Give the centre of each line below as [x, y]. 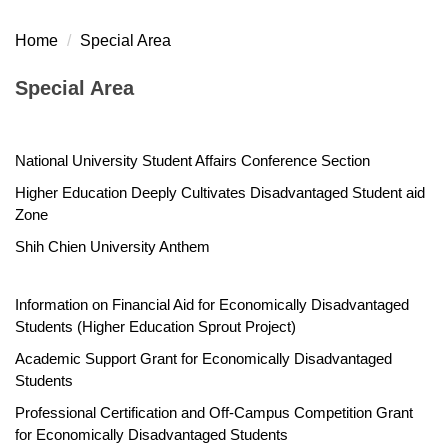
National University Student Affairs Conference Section [192, 161]
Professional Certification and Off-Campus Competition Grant [214, 413]
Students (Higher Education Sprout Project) [155, 327]
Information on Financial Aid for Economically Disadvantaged [212, 305]
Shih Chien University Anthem [112, 247]
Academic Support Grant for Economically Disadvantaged [203, 359]
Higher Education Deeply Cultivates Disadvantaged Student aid [220, 193]
